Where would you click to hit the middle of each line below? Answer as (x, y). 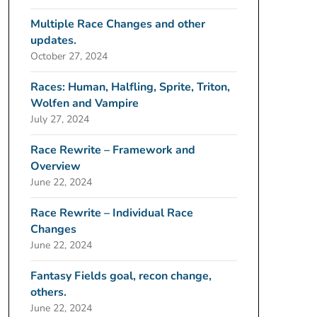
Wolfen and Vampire (84, 103)
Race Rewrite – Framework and (113, 150)
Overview (55, 166)
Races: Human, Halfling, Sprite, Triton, (130, 87)
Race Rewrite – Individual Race (111, 213)
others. (48, 292)
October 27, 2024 (69, 56)
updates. (53, 40)
